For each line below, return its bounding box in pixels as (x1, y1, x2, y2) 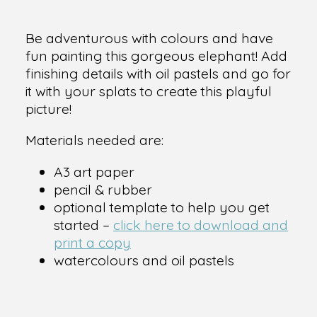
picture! (25, 99, 71, 117)
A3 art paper (54, 162, 134, 180)
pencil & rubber (54, 180, 152, 198)
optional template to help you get (54, 197, 270, 216)
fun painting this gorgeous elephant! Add (25, 46, 287, 64)
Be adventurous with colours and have (25, 28, 273, 47)
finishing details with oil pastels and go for (25, 64, 291, 82)
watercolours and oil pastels (54, 250, 234, 269)
